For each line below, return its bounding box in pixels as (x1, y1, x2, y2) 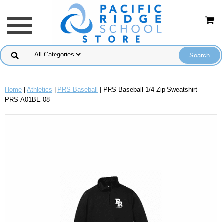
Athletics (27, 86, 52, 93)
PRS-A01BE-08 (5, 96, 50, 103)
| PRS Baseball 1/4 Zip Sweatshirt (98, 86, 197, 93)
